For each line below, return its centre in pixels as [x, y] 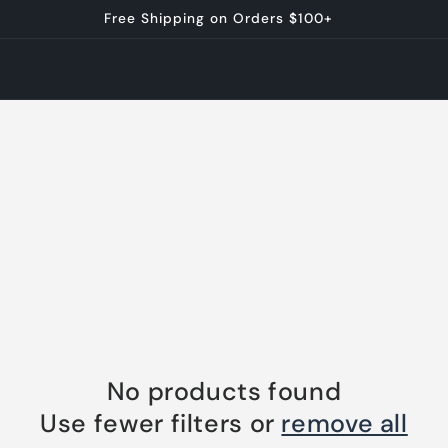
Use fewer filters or [161, 423]
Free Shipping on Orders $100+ [218, 18]
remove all [344, 423]
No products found [224, 391]
